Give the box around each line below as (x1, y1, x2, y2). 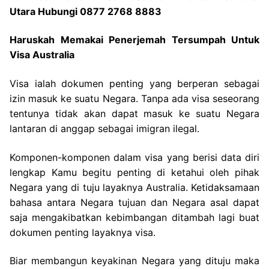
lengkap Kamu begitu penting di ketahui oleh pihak (10, 166, 259, 178)
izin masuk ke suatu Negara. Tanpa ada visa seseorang (10, 92, 259, 104)
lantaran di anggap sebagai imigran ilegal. (10, 122, 199, 134)
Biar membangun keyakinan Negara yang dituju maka (10, 255, 259, 267)
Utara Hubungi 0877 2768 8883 (10, 5, 162, 17)
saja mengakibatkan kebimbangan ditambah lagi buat (10, 211, 259, 223)
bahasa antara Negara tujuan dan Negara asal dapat (10, 196, 259, 208)
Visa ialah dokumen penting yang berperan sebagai (10, 77, 259, 89)
